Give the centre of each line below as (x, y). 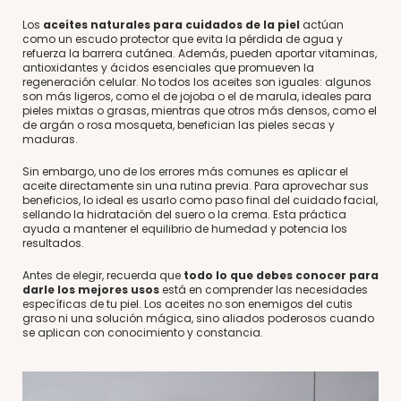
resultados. (53, 243)
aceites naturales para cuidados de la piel (171, 24)
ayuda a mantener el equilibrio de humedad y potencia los (185, 228)
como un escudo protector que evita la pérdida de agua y (183, 38)
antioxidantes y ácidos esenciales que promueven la (168, 67)
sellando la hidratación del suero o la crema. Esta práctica (184, 214)
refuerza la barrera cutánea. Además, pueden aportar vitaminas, (200, 53)
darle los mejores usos (91, 289)
